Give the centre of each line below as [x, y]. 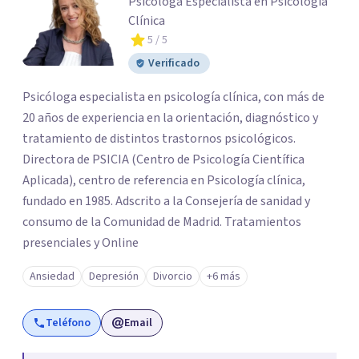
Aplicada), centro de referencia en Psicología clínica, [164, 180]
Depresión [114, 276]
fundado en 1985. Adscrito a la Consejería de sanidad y [166, 201]
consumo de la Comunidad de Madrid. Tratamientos [162, 222]
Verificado [174, 63]
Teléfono [68, 323]
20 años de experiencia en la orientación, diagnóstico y [170, 118]
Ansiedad [52, 276]
